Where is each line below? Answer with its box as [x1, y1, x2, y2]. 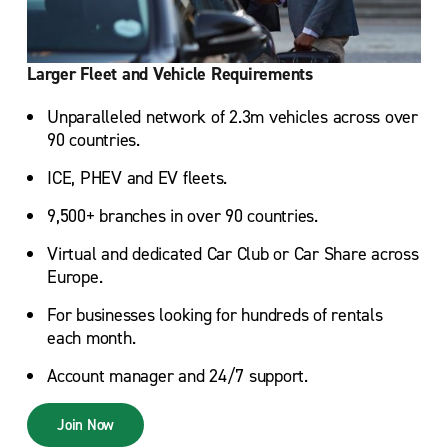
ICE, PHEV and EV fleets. [47, 166, 227, 191]
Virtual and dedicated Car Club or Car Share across [47, 242, 419, 267]
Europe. [47, 265, 103, 290]
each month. [47, 326, 136, 351]
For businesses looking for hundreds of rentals [47, 303, 383, 328]
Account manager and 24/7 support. [47, 364, 308, 389]
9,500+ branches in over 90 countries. [47, 204, 318, 229]
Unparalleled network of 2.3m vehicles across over [47, 105, 418, 130]
